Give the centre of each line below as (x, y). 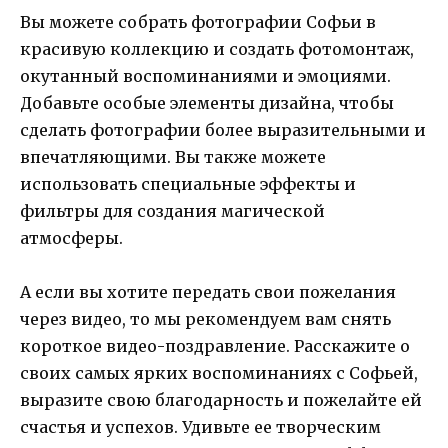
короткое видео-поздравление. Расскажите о (215, 346)
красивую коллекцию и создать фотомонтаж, (217, 48)
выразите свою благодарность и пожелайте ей (221, 400)
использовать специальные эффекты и (188, 183)
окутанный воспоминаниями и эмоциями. (205, 75)
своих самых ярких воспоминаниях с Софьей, (219, 373)
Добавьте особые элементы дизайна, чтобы (207, 102)
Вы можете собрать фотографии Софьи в (198, 21)
